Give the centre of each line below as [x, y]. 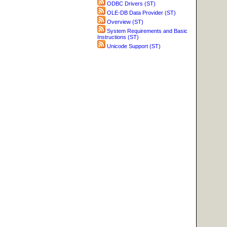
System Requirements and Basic [147, 31]
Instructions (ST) [118, 37]
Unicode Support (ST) [134, 46]
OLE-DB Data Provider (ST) [141, 13]
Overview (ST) [125, 22]
